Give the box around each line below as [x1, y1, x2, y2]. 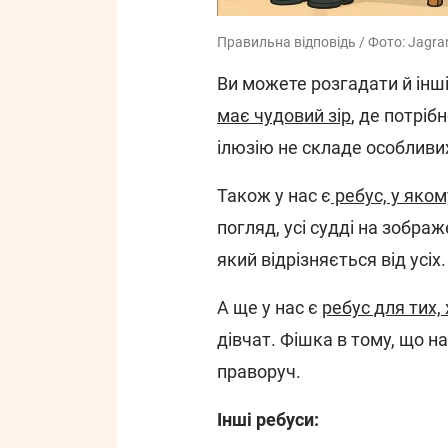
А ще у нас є [217, 297, 322, 319]
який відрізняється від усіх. [217, 249, 446, 271]
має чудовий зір [217, 105, 351, 127]
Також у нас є [217, 185, 331, 207]
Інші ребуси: [217, 409, 319, 431]
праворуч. [217, 361, 301, 383]
